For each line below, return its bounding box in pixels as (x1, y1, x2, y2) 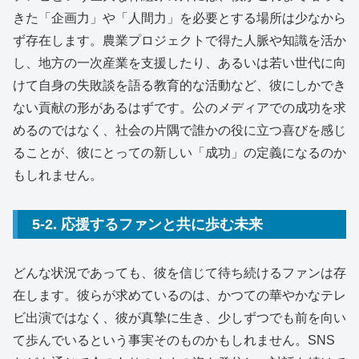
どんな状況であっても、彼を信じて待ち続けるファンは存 (13, 266, 346, 280)
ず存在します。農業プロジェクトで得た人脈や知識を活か (13, 33, 346, 47)
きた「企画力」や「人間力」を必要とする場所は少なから (13, 10, 346, 25)
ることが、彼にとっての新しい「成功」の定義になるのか (13, 145, 346, 159)
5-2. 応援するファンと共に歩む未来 (32, 216, 263, 232)
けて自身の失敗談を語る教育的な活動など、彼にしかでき (13, 78, 346, 92)
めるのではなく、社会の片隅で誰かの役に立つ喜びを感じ (13, 123, 346, 137)
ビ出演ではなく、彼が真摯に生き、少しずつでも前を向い (13, 311, 346, 325)
